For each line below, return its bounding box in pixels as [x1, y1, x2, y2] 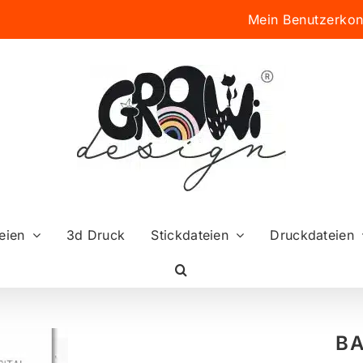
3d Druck [66, 226, 126, 243]
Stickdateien [151, 226, 229, 243]
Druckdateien [270, 226, 354, 243]
